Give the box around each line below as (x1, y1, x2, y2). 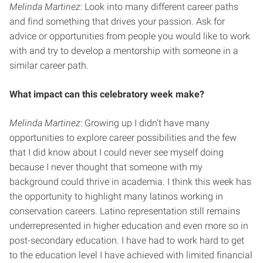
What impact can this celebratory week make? (9, 88, 204, 100)
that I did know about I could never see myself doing (9, 146, 224, 158)
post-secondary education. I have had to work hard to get (9, 234, 244, 246)
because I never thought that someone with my (9, 161, 203, 173)
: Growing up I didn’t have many (80, 117, 210, 129)
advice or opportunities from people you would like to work (9, 30, 250, 42)
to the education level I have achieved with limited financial (9, 249, 252, 261)
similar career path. (9, 59, 89, 71)
